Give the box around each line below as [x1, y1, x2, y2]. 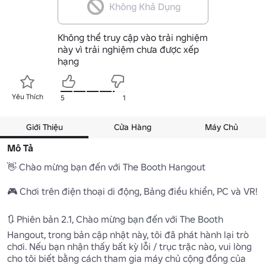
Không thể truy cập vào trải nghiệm [57, 31, 208, 43]
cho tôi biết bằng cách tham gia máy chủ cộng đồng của [7, 252, 246, 264]
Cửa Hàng [114, 121, 152, 132]
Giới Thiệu [26, 121, 63, 132]
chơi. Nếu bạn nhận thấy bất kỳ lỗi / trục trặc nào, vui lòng [7, 240, 252, 252]
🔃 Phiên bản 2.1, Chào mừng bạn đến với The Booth [7, 213, 223, 225]
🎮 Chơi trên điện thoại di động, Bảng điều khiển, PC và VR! [7, 185, 258, 197]
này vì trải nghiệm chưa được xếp [57, 43, 199, 55]
